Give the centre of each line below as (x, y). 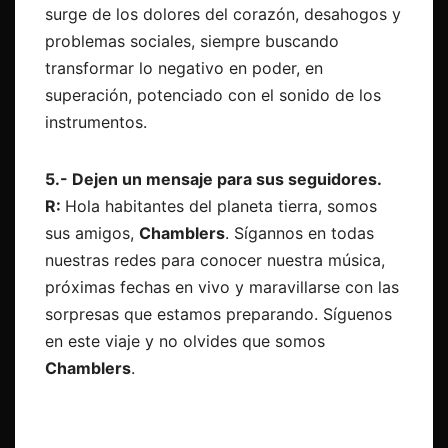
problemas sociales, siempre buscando (192, 41)
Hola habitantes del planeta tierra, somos (221, 206)
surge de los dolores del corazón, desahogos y (223, 14)
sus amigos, (92, 233)
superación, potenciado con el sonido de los (213, 95)
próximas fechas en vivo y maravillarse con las (222, 287)
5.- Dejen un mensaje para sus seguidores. (213, 179)
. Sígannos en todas (299, 233)
